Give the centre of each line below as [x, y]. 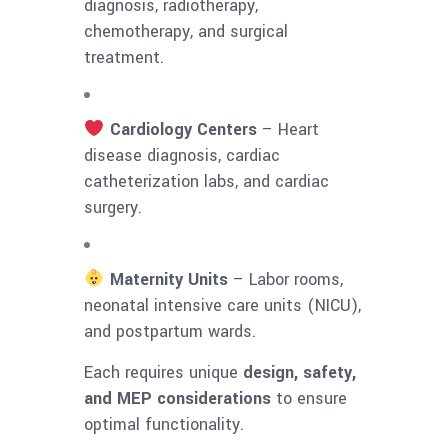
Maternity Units [168, 280]
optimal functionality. [164, 425]
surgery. [113, 208]
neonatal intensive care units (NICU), [222, 306]
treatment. [124, 58]
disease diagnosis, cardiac [182, 156]
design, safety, [299, 373]
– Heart [287, 130]
